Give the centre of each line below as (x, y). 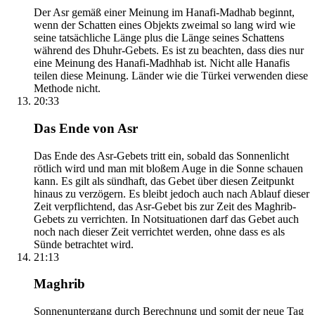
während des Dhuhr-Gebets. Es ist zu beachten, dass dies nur (169, 51)
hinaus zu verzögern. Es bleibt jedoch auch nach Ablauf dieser (172, 193)
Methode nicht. (67, 89)
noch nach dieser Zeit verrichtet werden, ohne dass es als (159, 231)
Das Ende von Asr (86, 128)
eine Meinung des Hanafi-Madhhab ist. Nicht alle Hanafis (162, 63)
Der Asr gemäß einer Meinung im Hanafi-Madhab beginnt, (164, 13)
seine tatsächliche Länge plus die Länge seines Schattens (159, 38)
